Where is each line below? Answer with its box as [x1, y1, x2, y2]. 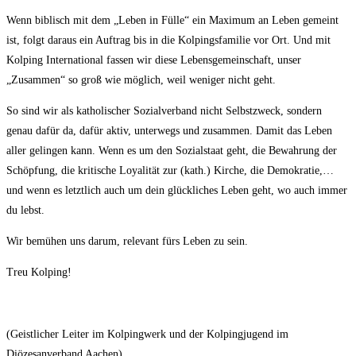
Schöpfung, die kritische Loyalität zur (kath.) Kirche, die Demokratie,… [6, 164, 334, 177]
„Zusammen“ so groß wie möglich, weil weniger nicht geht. [6, 74, 276, 87]
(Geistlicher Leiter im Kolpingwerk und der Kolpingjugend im [6, 328, 288, 341]
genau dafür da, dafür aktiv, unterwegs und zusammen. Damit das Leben [6, 125, 332, 137]
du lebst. [6, 204, 44, 217]
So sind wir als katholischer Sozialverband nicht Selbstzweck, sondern [6, 105, 322, 118]
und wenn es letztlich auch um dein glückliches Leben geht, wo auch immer [6, 184, 347, 197]
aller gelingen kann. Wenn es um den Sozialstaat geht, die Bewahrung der [6, 145, 337, 157]
